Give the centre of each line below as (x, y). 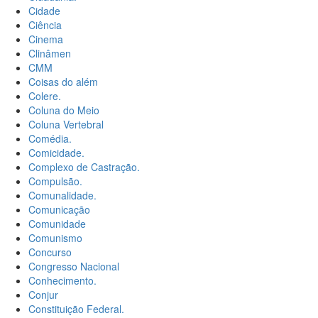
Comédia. (50, 139)
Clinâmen (50, 54)
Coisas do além (63, 82)
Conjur (43, 295)
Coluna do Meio (64, 110)
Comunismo (55, 238)
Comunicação (59, 210)
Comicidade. (56, 153)
